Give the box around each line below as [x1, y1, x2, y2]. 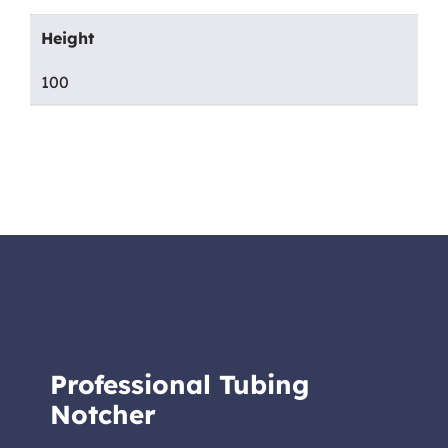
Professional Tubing [50, 368, 309, 402]
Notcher [50, 398, 156, 432]
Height [41, 28, 94, 48]
